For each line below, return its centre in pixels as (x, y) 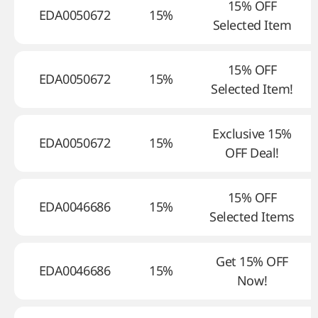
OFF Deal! (252, 153)
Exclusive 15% (252, 133)
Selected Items (252, 216)
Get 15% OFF (252, 261)
